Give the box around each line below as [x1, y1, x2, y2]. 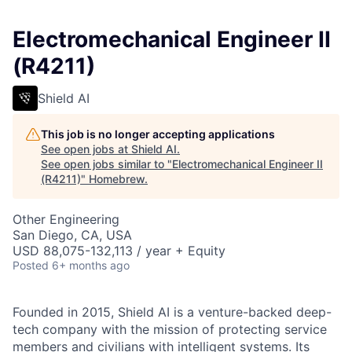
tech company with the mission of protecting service [13, 321, 327, 337]
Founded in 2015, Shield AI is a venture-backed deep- [13, 304, 332, 320]
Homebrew [89, 172, 145, 185]
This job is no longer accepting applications [41, 127, 275, 141]
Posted [13, 258, 49, 272]
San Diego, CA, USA [13, 227, 132, 243]
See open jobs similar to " [41, 157, 172, 170]
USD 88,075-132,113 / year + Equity [13, 243, 225, 258]
